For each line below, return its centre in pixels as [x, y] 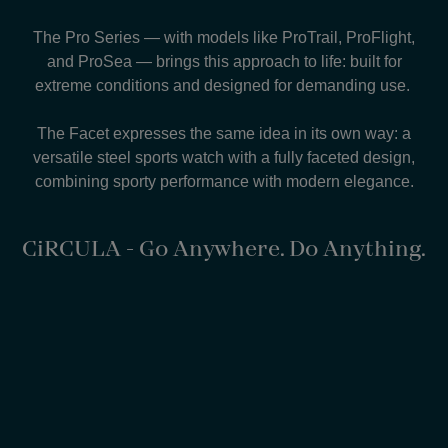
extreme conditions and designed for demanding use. [224, 85]
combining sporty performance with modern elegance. [224, 181]
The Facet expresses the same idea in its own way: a [224, 133]
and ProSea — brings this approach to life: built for [224, 61]
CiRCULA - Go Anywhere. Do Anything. [224, 248]
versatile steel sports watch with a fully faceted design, [224, 157]
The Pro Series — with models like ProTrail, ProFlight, [224, 37]
